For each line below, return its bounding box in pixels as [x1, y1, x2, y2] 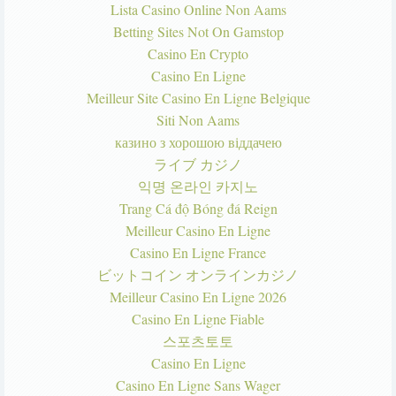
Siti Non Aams [156, 110, 240, 130]
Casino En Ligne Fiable [132, 309, 264, 329]
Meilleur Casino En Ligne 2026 [110, 287, 286, 307]
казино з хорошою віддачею [114, 133, 282, 152]
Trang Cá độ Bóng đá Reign [118, 199, 278, 218]
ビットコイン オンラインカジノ [97, 265, 299, 285]
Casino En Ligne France [130, 243, 266, 263]
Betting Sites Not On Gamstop [112, 22, 284, 42]
